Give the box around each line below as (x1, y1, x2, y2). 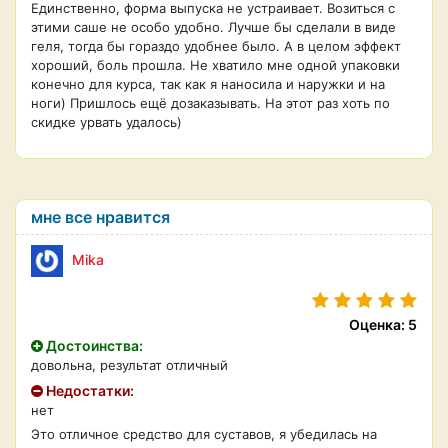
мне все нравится (31, 207, 170, 227)
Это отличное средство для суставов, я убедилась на (31, 426, 377, 442)
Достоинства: (43, 337, 143, 354)
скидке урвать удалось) (31, 114, 182, 130)
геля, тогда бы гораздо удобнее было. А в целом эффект (31, 38, 401, 54)
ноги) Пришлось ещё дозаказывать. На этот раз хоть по (31, 95, 390, 111)
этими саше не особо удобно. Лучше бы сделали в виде (31, 19, 396, 35)
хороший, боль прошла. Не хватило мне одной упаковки (31, 57, 400, 73)
